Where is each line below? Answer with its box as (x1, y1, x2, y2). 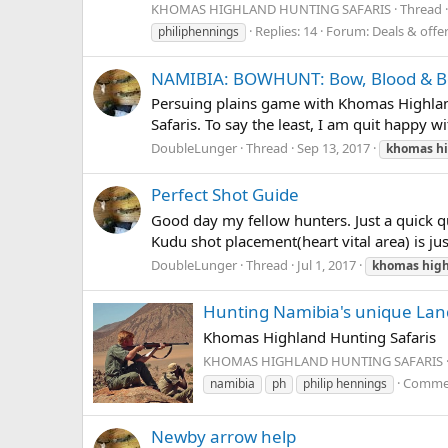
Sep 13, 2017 (297, 139, 370, 158)
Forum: (326, 22, 372, 41)
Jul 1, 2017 (297, 255, 356, 274)
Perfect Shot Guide (151, 183, 299, 207)
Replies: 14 (255, 22, 317, 41)
